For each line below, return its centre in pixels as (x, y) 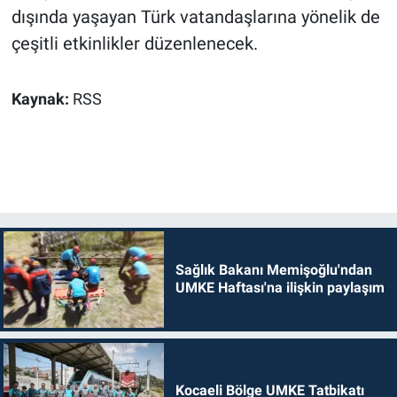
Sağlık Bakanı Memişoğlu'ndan (273, 270)
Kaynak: (42, 100)
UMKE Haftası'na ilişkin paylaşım (280, 288)
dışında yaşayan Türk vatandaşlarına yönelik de (195, 17)
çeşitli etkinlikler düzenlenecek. (134, 44)
